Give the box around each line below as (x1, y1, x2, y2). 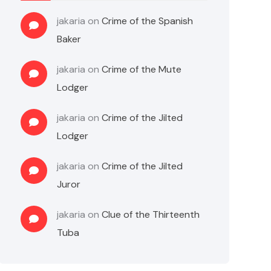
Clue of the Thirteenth (102, 208, 200, 221)
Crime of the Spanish (102, 15, 194, 27)
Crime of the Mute (102, 63, 182, 76)
